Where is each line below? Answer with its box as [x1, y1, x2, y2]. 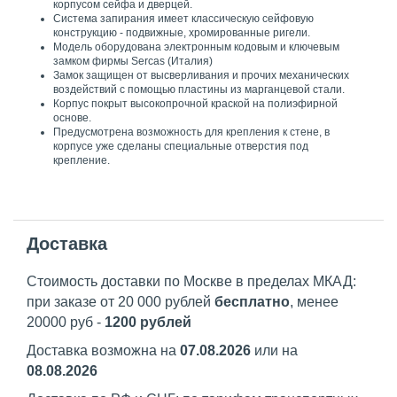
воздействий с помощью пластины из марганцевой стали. [53, 83, 345, 97]
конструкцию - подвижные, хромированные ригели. [53, 27, 310, 40]
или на [251, 343, 298, 359]
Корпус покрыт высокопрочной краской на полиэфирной [53, 97, 338, 111]
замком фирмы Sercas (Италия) [53, 55, 213, 68]
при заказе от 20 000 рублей [27, 294, 214, 310]
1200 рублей [105, 315, 191, 331]
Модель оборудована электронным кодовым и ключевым [53, 41, 339, 54]
